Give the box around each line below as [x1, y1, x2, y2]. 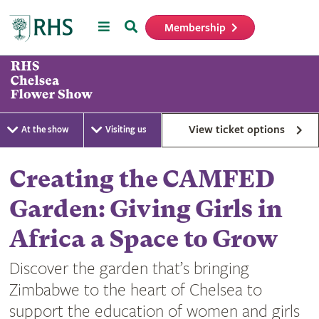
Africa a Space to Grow [9, 224, 278, 253]
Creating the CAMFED [9, 164, 275, 193]
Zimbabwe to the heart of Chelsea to [9, 280, 262, 300]
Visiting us [105, 124, 147, 135]
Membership [164, 21, 226, 35]
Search [123, 18, 162, 33]
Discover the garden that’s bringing [9, 258, 249, 279]
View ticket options [189, 122, 286, 137]
